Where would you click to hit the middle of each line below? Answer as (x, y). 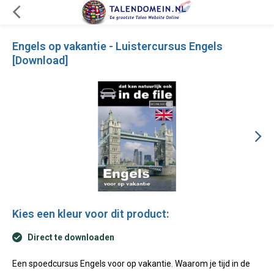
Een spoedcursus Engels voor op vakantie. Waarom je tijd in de (131, 264)
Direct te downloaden (70, 237)
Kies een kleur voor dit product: (91, 214)
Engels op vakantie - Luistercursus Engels (117, 46)
